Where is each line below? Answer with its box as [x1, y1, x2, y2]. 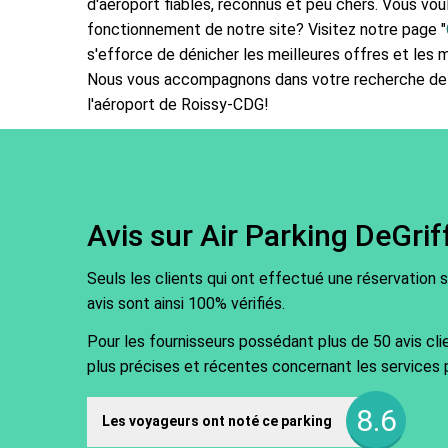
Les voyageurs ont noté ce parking [102, 413, 332, 429]
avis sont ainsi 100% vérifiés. [87, 294, 285, 313]
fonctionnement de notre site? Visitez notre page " [87, 19, 446, 39]
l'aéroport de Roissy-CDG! [87, 94, 269, 114]
